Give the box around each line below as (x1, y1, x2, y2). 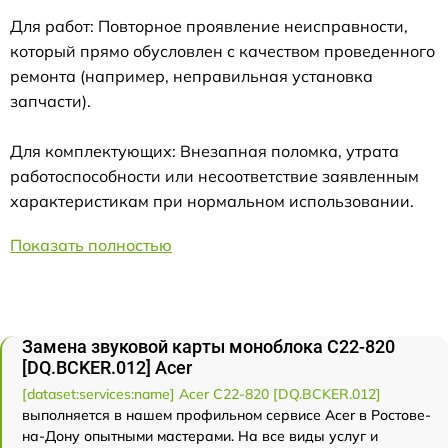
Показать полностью (10, 234, 172, 255)
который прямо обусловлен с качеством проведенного (10, 40, 435, 61)
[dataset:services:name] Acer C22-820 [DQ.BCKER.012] (22, 384, 381, 403)
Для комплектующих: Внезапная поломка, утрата (10, 140, 399, 161)
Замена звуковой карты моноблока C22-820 (22, 335, 395, 357)
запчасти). (10, 90, 91, 111)
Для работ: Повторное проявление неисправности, (10, 15, 408, 36)
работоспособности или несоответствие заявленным (10, 165, 419, 186)
